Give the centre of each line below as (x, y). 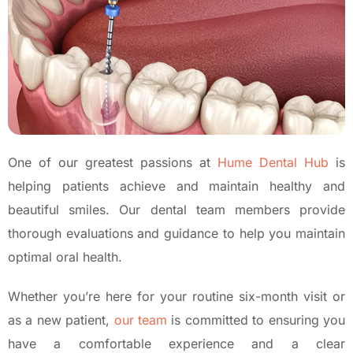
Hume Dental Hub (273, 162)
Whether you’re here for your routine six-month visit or (176, 296)
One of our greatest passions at (113, 162)
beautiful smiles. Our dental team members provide (176, 209)
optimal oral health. (65, 256)
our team (141, 320)
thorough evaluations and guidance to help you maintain (176, 233)
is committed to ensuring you (256, 320)
